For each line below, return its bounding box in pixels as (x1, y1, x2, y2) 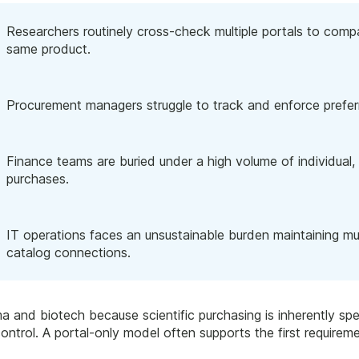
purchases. (6, 171, 69, 188)
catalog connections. (6, 244, 131, 261)
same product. (6, 41, 91, 58)
